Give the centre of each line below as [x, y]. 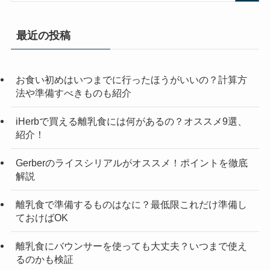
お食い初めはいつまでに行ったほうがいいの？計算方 [131, 79]
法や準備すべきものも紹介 [73, 93]
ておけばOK [42, 218]
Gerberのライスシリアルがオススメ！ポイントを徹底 [131, 162]
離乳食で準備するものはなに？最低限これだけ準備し [131, 205]
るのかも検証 [44, 259]
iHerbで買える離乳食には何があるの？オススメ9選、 [131, 121]
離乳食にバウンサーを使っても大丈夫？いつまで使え [131, 246]
